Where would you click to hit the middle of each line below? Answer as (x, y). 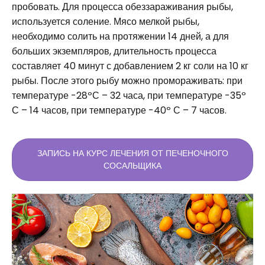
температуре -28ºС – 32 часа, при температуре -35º (129, 95)
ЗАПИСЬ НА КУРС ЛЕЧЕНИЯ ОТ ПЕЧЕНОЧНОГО (132, 153)
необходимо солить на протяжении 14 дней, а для (120, 36)
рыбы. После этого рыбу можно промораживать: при (127, 80)
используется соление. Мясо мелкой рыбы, (106, 21)
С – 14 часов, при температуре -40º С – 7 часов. (119, 110)
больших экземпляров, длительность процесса (114, 51)
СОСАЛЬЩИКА (132, 165)
